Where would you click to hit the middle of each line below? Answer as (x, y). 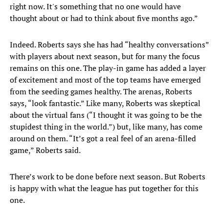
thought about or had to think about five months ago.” (104, 18)
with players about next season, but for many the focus (105, 56)
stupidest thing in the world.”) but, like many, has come (106, 127)
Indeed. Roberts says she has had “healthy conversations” (109, 45)
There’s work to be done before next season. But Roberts (108, 177)
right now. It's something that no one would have (95, 7)
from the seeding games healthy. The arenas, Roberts (101, 92)
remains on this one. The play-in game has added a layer (108, 68)
